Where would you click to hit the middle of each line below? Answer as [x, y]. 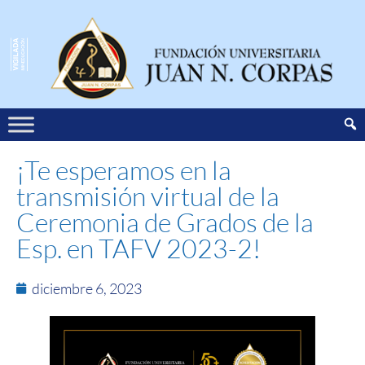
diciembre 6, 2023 [87, 288]
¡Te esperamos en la [124, 169]
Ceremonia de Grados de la [165, 222]
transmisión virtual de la [148, 196]
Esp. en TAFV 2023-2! [139, 248]
